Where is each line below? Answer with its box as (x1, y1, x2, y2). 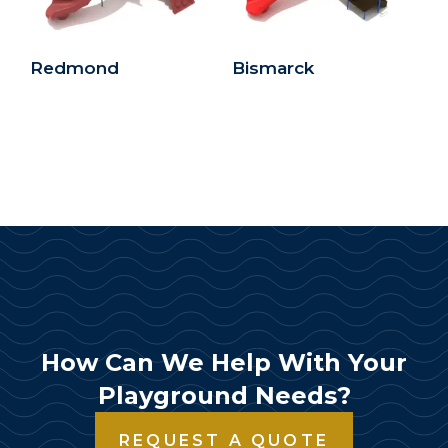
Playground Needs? (97, 380, 351, 410)
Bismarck (231, 58, 314, 79)
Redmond (30, 58, 119, 79)
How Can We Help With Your (41, 347, 407, 377)
